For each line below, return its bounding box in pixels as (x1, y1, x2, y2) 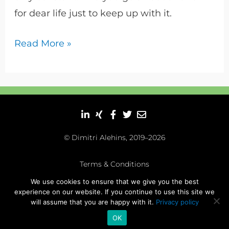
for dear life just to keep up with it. (14, 7, 172, 19)
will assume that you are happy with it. (30, 198, 156, 206)
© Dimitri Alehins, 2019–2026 (64, 133, 165, 143)
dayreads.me (14, 215, 48, 222)
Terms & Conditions (80, 159, 149, 169)
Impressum (68, 187, 109, 196)
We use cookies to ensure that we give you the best (30, 177, 199, 186)
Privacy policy (155, 198, 199, 206)
